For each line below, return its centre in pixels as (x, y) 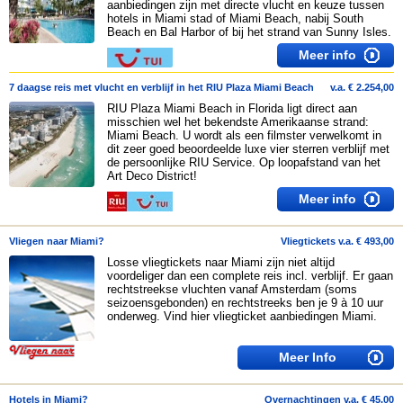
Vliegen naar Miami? (57, 241)
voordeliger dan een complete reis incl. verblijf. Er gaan (250, 276)
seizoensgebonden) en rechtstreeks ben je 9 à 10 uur (245, 303)
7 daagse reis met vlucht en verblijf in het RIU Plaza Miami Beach (161, 87)
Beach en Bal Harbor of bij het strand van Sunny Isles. (249, 32)
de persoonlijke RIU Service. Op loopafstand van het (243, 162)
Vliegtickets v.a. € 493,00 (337, 241)
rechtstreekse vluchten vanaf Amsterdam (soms (232, 289)
